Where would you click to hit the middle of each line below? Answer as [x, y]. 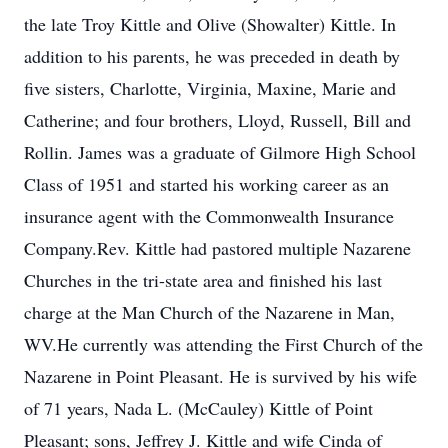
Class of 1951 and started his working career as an [206, 184]
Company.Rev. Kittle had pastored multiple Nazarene [217, 248]
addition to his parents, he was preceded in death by [212, 56]
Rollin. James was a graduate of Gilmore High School [220, 152]
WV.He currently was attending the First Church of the [223, 344]
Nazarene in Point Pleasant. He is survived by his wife [220, 376]
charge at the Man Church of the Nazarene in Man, [209, 312]
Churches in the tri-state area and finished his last [203, 280]
